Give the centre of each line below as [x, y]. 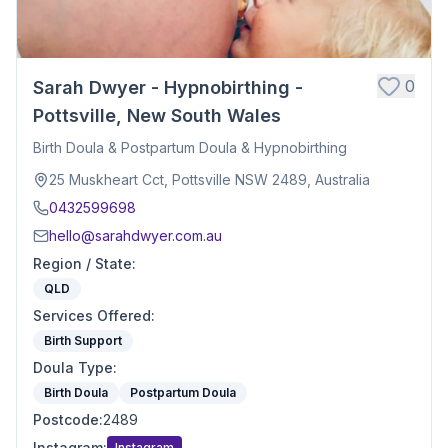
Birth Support [83, 340]
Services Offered [92, 315]
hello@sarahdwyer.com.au [135, 235]
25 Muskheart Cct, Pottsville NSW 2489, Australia [209, 179]
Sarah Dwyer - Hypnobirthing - [168, 87]
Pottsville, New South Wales [157, 115]
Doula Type [73, 367]
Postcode [66, 419]
